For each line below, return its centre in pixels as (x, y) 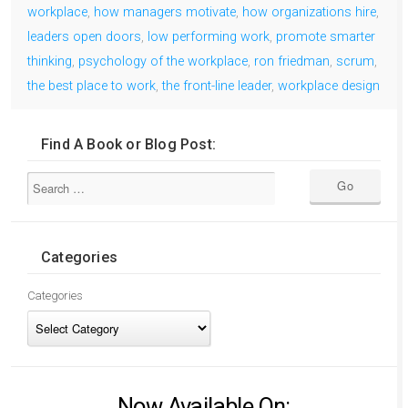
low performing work (209, 36)
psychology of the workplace (163, 61)
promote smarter (326, 36)
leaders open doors (84, 36)
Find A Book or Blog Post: (128, 144)
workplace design (329, 86)
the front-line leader (217, 86)
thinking (50, 61)
